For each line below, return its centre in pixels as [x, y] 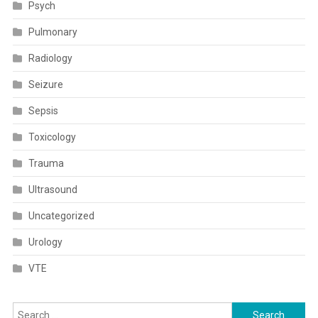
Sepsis [43, 111]
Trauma [46, 163]
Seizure [45, 84]
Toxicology [52, 137]
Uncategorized [61, 216]
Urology [45, 242]
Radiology [50, 58]
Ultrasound [53, 190]
